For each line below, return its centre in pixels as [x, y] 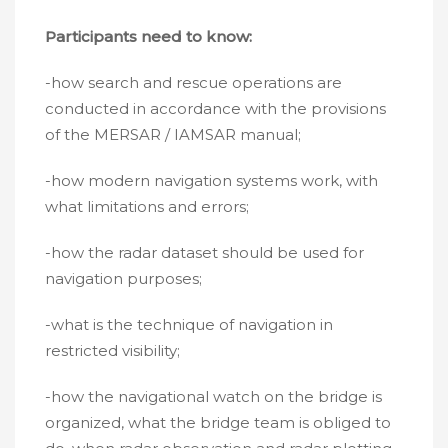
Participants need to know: [148, 36]
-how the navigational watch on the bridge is [213, 396]
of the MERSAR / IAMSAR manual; [173, 134]
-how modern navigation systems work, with [211, 180]
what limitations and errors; [147, 206]
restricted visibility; [112, 350]
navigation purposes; [123, 278]
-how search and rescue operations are [193, 82]
